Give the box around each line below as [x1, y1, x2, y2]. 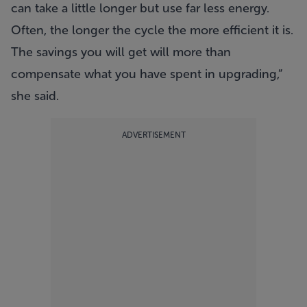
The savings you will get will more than [11, 45, 231, 60]
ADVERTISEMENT [121, 130, 186, 140]
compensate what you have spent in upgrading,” [11, 66, 282, 82]
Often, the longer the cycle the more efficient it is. [11, 23, 293, 38]
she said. [11, 88, 59, 103]
